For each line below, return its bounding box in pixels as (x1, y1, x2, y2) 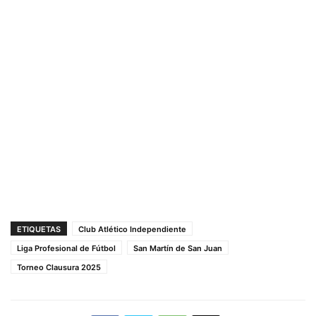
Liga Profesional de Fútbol (17, 243, 116, 254)
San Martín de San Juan (133, 243, 222, 254)
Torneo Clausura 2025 (17, 262, 101, 273)
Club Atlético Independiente (78, 224, 186, 235)
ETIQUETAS (17, 224, 61, 235)
